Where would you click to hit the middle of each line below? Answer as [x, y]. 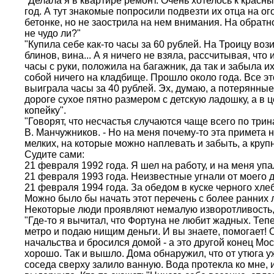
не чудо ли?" [53, 33]
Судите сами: [54, 154]
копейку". [45, 110]
